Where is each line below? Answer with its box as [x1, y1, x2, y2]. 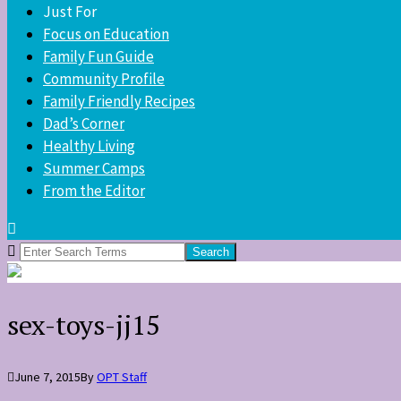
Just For [43, 2, 97, 21]
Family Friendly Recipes [43, 91, 195, 111]
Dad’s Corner [43, 114, 124, 133]
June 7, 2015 [14, 368, 81, 385]
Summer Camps [43, 158, 145, 178]
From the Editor [43, 181, 145, 200]
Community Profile [43, 69, 165, 89]
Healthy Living [43, 136, 135, 156]
